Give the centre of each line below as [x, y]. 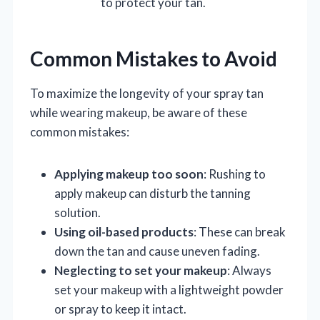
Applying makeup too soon [129, 174]
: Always [249, 270]
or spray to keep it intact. [120, 309]
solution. [77, 212]
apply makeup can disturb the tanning [152, 193]
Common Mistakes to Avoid [154, 58]
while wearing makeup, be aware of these [139, 112]
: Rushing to [235, 174]
